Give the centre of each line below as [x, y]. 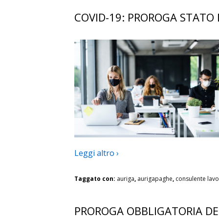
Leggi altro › [97, 153]
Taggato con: [96, 179]
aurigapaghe [155, 179]
